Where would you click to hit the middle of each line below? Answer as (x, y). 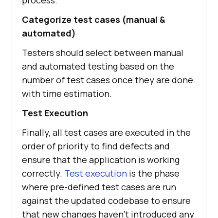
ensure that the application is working (101, 159)
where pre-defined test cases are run (99, 187)
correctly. (43, 173)
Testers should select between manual (103, 52)
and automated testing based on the (98, 66)
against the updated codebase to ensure (106, 200)
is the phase (154, 173)
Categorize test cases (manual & (94, 19)
